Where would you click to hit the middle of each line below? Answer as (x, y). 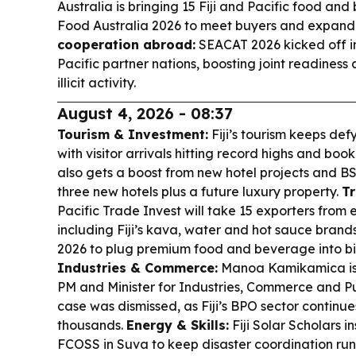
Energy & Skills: (178, 325)
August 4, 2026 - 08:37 (145, 113)
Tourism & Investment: (133, 134)
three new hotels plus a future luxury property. (199, 192)
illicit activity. (97, 83)
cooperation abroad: (126, 44)
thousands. (92, 325)
